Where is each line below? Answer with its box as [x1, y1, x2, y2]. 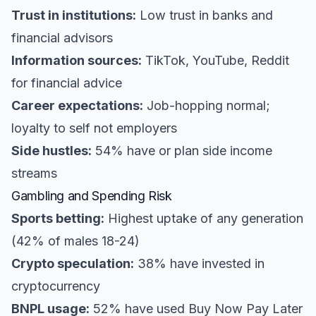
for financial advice [11, 75, 122, 90]
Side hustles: [11, 143, 92, 158]
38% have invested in [134, 256, 265, 271]
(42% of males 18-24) [11, 233, 140, 248]
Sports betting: [11, 211, 104, 226]
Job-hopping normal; [143, 98, 270, 113]
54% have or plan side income [92, 143, 272, 158]
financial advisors [11, 30, 113, 45]
